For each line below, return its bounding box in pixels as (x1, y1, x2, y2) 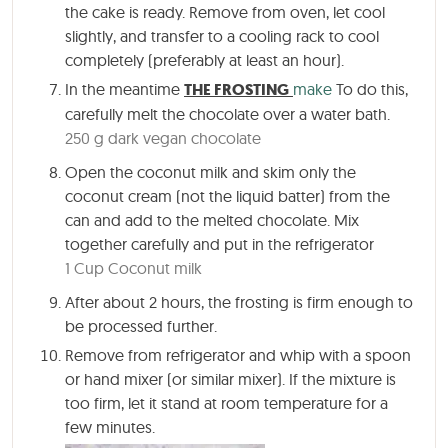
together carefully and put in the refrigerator (65, 233, 374, 254)
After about (65, 291, 149, 312)
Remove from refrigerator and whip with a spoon (65, 344, 411, 365)
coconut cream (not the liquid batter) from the (65, 185, 390, 206)
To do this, (332, 78, 408, 99)
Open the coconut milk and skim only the (65, 161, 356, 182)
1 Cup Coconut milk (65, 257, 202, 278)
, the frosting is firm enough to (201, 291, 413, 312)
